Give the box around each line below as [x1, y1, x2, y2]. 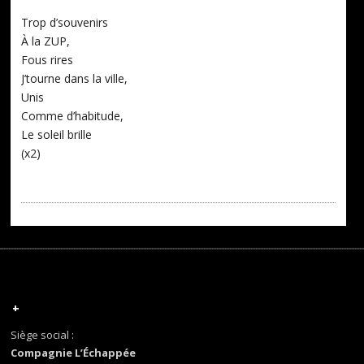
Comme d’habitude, [21, 108, 124, 124]
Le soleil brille [21, 127, 93, 143]
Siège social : [11, 327, 75, 343]
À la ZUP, [21, 33, 71, 50]
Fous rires [21, 52, 74, 68]
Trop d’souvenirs [21, 15, 109, 31]
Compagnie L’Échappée [11, 345, 136, 361]
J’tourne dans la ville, [21, 71, 128, 87]
